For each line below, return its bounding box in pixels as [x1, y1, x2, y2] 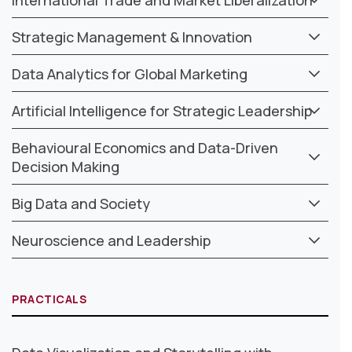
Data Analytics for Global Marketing [12, 64, 247, 83]
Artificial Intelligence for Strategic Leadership [12, 101, 312, 120]
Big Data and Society [12, 193, 150, 213]
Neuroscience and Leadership [12, 230, 211, 250]
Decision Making [12, 156, 119, 176]
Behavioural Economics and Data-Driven [12, 137, 278, 157]
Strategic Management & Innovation [12, 27, 252, 46]
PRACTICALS [12, 291, 87, 306]
